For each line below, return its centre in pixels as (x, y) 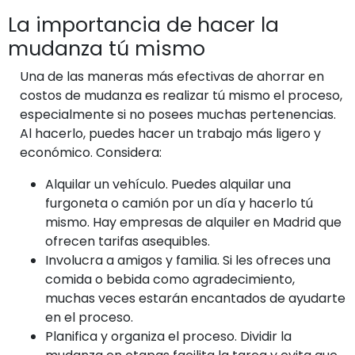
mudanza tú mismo (107, 48)
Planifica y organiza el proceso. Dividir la (168, 336)
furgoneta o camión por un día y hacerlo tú (179, 203)
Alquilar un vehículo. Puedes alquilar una (168, 184)
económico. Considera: (91, 152)
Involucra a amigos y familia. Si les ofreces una (188, 260)
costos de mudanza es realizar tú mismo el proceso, (181, 95)
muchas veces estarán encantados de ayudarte (195, 298)
